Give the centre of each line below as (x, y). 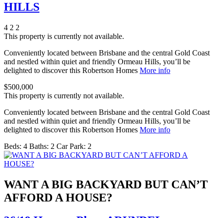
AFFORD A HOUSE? (58, 198)
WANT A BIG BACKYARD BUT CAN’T (106, 185)
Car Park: (71, 146)
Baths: (39, 146)
